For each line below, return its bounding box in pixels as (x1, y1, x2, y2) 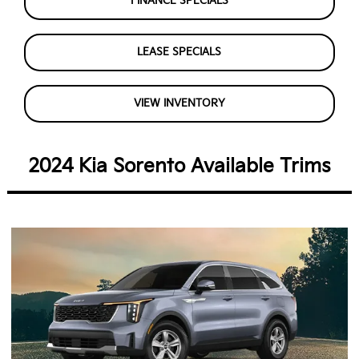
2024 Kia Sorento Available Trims (28, 154, 331, 178)
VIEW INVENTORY (133, 97, 225, 111)
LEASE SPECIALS (137, 45, 222, 58)
